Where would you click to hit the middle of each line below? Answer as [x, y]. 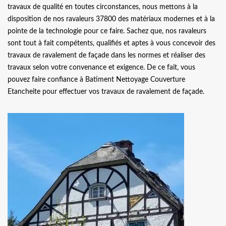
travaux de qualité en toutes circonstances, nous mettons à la [103, 7]
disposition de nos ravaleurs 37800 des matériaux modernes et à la [111, 19]
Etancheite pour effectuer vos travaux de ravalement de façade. [106, 92]
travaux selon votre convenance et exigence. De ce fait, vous [101, 68]
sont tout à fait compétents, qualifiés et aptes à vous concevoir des [111, 43]
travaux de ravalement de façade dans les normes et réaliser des [106, 55]
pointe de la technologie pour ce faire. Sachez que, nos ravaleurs [107, 31]
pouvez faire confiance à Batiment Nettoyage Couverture [96, 80]
